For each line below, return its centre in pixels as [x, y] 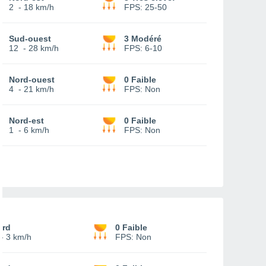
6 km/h [37, 130]
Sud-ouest [30, 39]
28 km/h [44, 48]
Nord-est [26, 121]
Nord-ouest [32, 80]
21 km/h [39, 89]
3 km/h [19, 237]
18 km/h [39, 7]
